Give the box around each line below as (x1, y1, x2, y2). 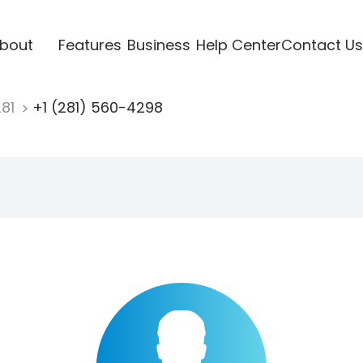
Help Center (195, 34, 281, 55)
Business (126, 34, 190, 55)
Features (58, 34, 122, 55)
